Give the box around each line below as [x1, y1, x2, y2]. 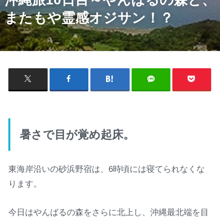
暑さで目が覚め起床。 [19, 128, 135, 141]
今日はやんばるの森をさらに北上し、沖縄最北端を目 [8, 207, 209, 218]
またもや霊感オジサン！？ [4, 10, 173, 26]
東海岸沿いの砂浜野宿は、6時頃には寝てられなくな [8, 164, 205, 174]
